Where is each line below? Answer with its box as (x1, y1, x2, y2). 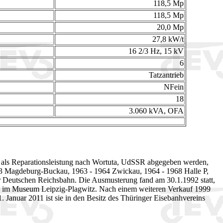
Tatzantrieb (148, 71, 184, 80)
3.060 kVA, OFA (128, 107, 184, 115)
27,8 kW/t (152, 35, 184, 44)
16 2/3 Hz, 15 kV (128, 47, 184, 56)
